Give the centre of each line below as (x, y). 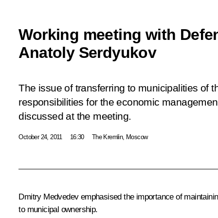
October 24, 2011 (40, 137)
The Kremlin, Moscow (120, 137)
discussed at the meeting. (75, 116)
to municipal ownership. (58, 209)
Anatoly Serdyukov (88, 52)
